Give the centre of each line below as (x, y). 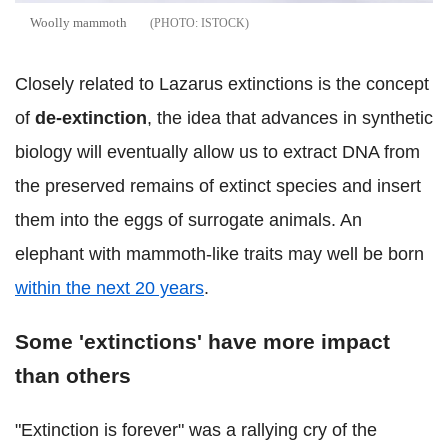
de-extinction (91, 117)
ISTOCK (223, 22)
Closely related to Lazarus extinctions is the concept (222, 83)
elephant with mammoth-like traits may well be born (219, 253)
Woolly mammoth (78, 22)
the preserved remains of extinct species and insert (218, 185)
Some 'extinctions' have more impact (202, 341)
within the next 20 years (109, 287)
